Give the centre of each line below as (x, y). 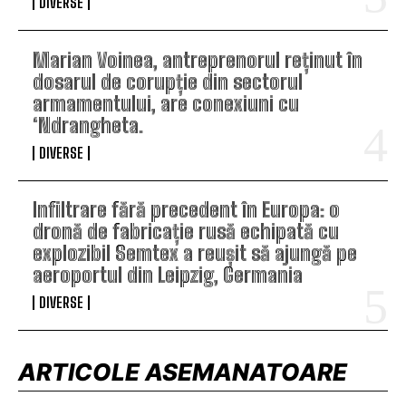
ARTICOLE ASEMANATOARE (183, 372)
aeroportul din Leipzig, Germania (168, 275)
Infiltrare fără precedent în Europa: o (186, 210)
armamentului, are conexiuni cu (166, 103)
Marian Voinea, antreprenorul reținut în (198, 60)
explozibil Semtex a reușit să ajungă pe (195, 254)
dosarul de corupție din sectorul (168, 82)
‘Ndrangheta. (88, 125)
